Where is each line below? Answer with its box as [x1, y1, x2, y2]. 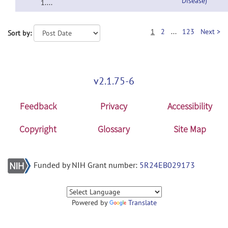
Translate [128, 198, 157, 207]
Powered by [71, 198, 109, 207]
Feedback [19, 100, 56, 112]
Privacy [100, 100, 128, 112]
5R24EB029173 [139, 160, 195, 170]
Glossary [98, 123, 130, 135]
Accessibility [167, 100, 213, 112]
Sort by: [8, 28, 32, 38]
